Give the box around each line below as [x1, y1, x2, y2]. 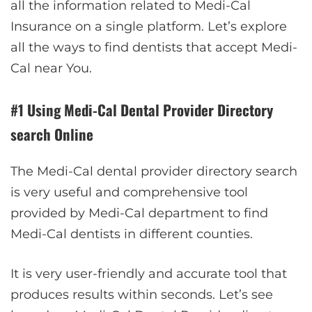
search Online [10, 123, 93, 145]
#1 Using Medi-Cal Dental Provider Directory [10, 98, 273, 120]
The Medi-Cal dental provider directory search [10, 163, 297, 179]
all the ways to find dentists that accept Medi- [10, 39, 297, 55]
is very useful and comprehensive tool [10, 184, 248, 200]
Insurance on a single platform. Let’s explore [10, 18, 287, 34]
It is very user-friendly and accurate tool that [10, 265, 287, 281]
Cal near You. [10, 60, 92, 76]
